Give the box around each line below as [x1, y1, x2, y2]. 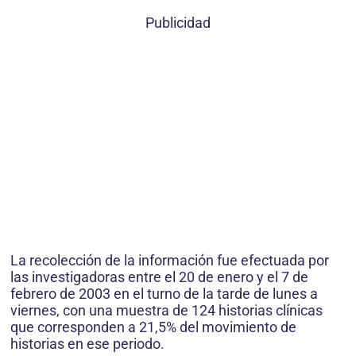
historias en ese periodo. [10, 335, 164, 353]
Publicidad [145, 14, 211, 32]
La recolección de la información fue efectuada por [10, 252, 329, 269]
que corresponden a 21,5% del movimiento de [10, 319, 296, 336]
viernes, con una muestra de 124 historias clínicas [10, 302, 323, 319]
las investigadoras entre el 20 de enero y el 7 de [10, 269, 308, 286]
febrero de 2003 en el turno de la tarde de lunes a [10, 285, 318, 303]
